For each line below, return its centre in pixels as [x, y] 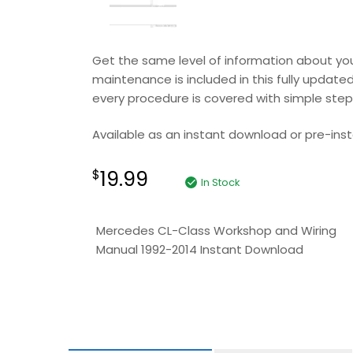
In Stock [220, 182]
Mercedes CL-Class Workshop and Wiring [216, 231]
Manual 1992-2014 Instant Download [200, 250]
